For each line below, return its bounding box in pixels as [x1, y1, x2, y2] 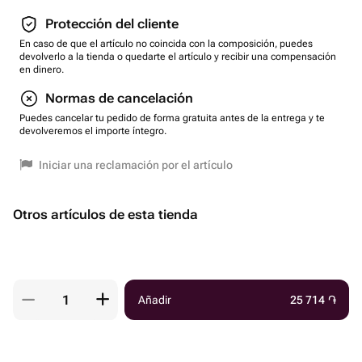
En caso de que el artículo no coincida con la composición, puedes [19, 38, 313, 49]
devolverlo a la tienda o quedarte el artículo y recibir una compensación [19, 51, 336, 62]
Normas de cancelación [45, 90, 193, 106]
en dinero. [19, 64, 64, 75]
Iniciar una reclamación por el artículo [39, 158, 233, 171]
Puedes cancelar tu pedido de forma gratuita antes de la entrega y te [19, 112, 325, 124]
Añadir [138, 293, 171, 306]
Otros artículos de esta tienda [13, 207, 198, 222]
